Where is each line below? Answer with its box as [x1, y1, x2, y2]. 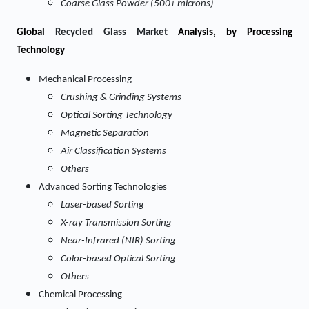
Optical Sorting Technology [61, 110, 172, 121]
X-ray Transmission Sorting [61, 218, 172, 228]
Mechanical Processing [39, 74, 132, 85]
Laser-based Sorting [61, 200, 144, 210]
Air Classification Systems [61, 146, 166, 157]
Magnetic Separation [61, 128, 149, 139]
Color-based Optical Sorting [61, 254, 176, 264]
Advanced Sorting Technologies [39, 182, 167, 192]
